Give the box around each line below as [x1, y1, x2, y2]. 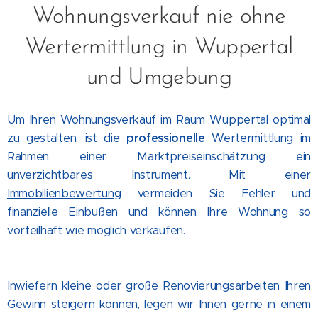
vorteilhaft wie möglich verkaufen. [7, 222, 185, 238]
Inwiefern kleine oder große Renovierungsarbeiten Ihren [7, 278, 311, 293]
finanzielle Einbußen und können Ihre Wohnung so [7, 204, 311, 219]
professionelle [126, 130, 205, 146]
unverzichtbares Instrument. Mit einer [7, 167, 311, 182]
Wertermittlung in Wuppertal [25, 35, 293, 59]
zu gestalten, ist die [7, 130, 126, 146]
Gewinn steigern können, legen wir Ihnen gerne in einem [7, 296, 311, 312]
